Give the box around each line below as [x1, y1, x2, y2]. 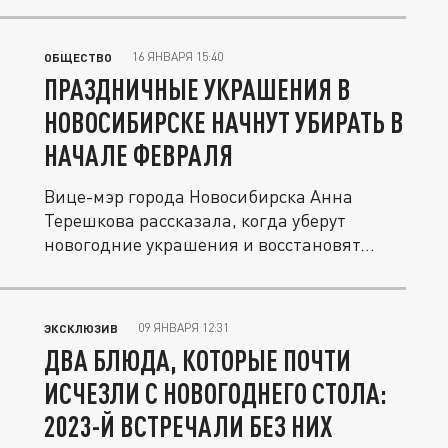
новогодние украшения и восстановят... [44, 233, 375, 255]
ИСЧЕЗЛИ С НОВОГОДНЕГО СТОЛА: [44, 376, 387, 410]
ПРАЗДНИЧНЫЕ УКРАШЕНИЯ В [44, 72, 351, 106]
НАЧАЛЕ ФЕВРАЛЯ [44, 138, 233, 172]
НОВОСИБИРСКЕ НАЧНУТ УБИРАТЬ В [44, 105, 404, 139]
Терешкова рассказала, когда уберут [44, 209, 346, 231]
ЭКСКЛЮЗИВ [44, 321, 118, 335]
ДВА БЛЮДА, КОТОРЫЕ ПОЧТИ [44, 343, 351, 377]
